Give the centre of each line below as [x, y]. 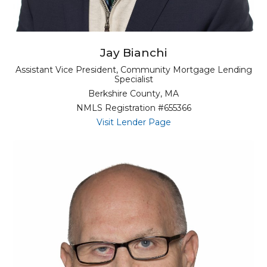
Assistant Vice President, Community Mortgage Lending [133, 70]
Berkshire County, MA [133, 94]
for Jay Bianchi [200, 122]
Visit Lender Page [133, 122]
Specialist [133, 80]
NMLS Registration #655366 [133, 108]
